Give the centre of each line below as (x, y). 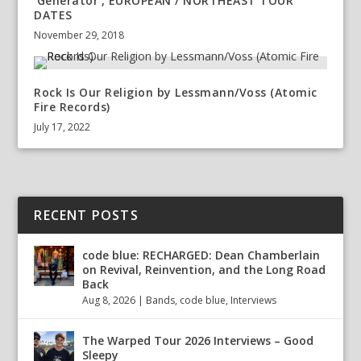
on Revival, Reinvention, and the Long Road (204, 270)
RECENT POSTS (86, 216)
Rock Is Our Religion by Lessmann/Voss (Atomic (176, 93)
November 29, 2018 (79, 35)
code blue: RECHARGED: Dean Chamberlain (201, 255)
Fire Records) (72, 107)
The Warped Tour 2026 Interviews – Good (198, 341)
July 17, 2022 (62, 127)
